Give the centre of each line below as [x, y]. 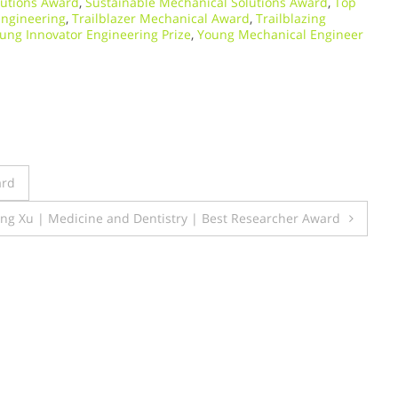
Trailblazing [291, 19]
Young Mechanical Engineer [280, 35]
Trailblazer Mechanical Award [161, 19]
